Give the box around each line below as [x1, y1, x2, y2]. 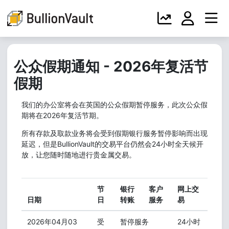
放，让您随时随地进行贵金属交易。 [21, 150, 172, 159]
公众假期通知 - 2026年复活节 [14, 58, 208, 75]
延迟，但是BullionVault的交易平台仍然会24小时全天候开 [21, 140, 203, 148]
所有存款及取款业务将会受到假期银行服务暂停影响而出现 [21, 129, 208, 138]
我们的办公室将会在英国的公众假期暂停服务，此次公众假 [21, 100, 208, 109]
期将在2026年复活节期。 [21, 111, 103, 120]
